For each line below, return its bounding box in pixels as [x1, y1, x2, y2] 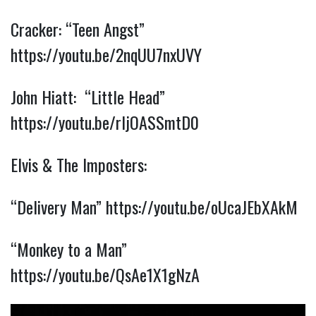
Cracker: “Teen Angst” [11, 16, 145, 42]
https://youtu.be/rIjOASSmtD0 [11, 109, 199, 135]
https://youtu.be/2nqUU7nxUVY [11, 41, 202, 67]
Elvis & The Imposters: [11, 151, 147, 177]
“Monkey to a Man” [11, 236, 127, 262]
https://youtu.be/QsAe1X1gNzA [11, 261, 200, 287]
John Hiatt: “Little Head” [11, 83, 165, 109]
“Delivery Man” [11, 193, 106, 219]
